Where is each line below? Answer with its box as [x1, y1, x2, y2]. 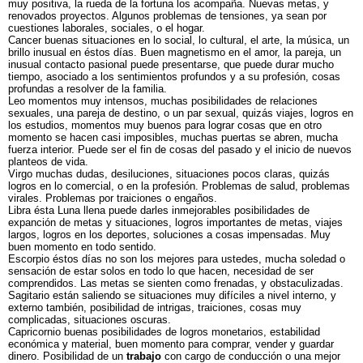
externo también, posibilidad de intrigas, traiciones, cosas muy [8, 301, 301, 314]
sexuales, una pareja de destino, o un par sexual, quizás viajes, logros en [8, 107, 353, 119]
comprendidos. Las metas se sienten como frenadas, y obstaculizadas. [8, 277, 344, 289]
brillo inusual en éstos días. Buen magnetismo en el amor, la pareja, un [8, 46, 341, 58]
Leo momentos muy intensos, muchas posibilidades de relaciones [8, 95, 318, 107]
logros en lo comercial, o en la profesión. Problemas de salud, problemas [8, 180, 350, 192]
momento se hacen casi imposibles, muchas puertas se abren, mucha [8, 131, 338, 143]
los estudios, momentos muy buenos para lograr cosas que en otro [8, 119, 322, 131]
